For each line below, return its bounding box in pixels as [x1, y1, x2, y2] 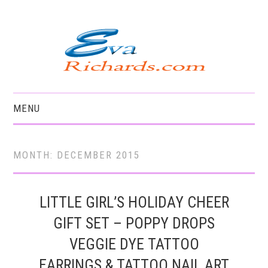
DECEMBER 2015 [57, 149, 141, 161]
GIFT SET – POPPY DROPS [53, 214, 215, 232]
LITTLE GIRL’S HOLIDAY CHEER [39, 193, 229, 211]
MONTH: [13, 149, 57, 161]
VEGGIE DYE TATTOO [69, 235, 199, 253]
